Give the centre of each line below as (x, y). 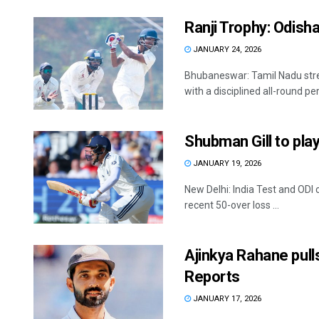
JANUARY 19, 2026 (226, 164)
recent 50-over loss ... (232, 205)
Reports (212, 277)
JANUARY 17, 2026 (226, 299)
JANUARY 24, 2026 (226, 50)
